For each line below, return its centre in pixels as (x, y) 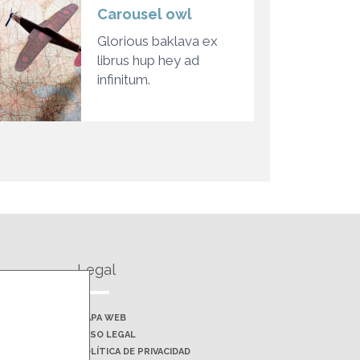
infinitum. (124, 79)
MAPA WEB (102, 317)
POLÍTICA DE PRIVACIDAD (134, 351)
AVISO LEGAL (106, 334)
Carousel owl (145, 14)
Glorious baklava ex (157, 41)
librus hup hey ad (148, 60)
